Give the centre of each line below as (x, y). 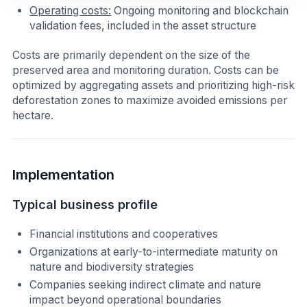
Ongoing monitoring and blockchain (200, 10)
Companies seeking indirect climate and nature (146, 284)
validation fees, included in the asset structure (143, 25)
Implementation (63, 174)
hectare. (33, 116)
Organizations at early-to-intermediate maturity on (154, 251)
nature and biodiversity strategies (112, 267)
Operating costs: (71, 10)
